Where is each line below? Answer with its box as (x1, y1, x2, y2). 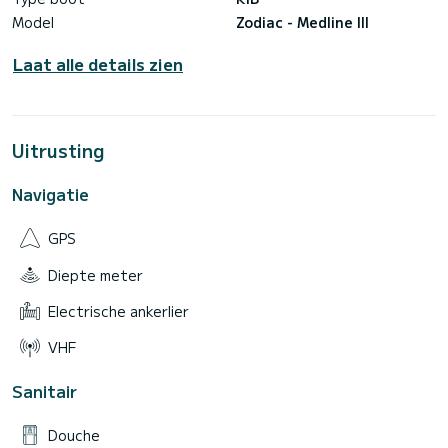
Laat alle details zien (13, 52, 183, 77)
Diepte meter (48, 264, 143, 285)
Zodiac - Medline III (236, 12, 369, 33)
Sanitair (12, 378, 77, 403)
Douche (48, 424, 100, 445)
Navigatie (12, 182, 89, 207)
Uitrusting (12, 137, 105, 164)
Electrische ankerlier (48, 300, 189, 321)
